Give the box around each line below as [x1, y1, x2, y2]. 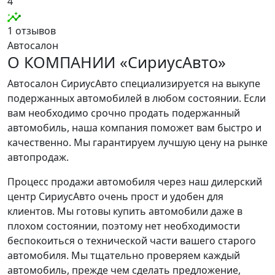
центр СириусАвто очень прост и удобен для [7, 190, 223, 203]
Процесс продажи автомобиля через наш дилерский [7, 175, 262, 188]
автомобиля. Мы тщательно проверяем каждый [7, 249, 240, 262]
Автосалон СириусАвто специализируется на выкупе [7, 77, 260, 90]
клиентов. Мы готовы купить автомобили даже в [7, 204, 242, 218]
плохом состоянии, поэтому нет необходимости [7, 219, 240, 233]
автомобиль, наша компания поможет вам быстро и [7, 121, 261, 134]
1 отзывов [7, 24, 56, 37]
